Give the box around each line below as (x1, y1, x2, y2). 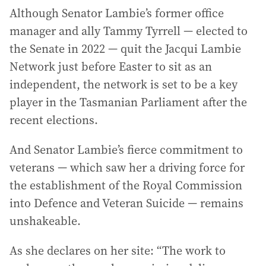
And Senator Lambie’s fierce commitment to (9, 141, 243, 158)
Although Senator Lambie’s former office (9, 4, 224, 21)
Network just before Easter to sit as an (9, 58, 212, 75)
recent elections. (9, 111, 98, 128)
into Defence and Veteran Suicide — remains (9, 194, 243, 211)
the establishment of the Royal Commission (9, 176, 242, 194)
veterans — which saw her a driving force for (9, 159, 245, 176)
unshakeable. (9, 212, 81, 229)
